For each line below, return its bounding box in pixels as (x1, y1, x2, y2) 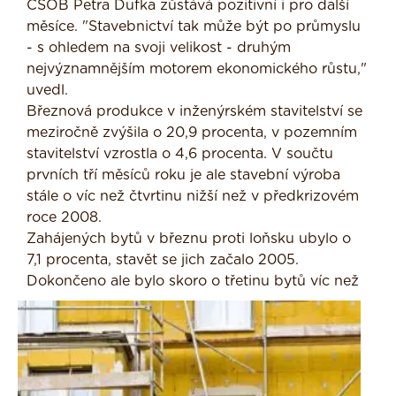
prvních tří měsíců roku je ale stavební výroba (27, 168, 340, 183)
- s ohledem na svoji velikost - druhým (27, 41, 291, 56)
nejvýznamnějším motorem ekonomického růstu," (27, 62, 367, 77)
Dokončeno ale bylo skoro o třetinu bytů (27, 274, 310, 289)
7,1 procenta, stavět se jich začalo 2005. (27, 253, 299, 268)
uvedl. (27, 83, 68, 98)
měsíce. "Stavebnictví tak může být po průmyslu (27, 19, 361, 34)
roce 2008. (27, 210, 102, 225)
